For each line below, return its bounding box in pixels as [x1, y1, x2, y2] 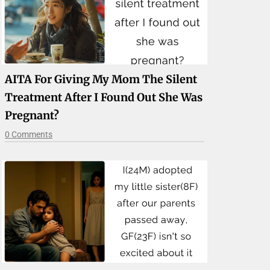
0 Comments [5, 129, 53, 139]
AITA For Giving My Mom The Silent [5, 72, 198, 86]
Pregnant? [5, 108, 60, 122]
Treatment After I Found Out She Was [5, 90, 203, 104]
